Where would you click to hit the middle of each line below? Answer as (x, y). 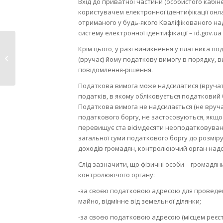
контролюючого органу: (116, 174)
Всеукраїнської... (43, 68)
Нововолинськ (41, 47)
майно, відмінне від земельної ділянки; (140, 201)
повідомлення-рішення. (115, 69)
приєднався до (41, 58)
